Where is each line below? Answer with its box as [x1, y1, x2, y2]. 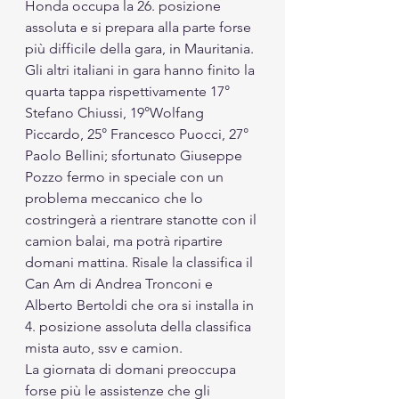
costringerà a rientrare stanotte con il [25, 211, 260, 229]
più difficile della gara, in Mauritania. [25, 40, 257, 58]
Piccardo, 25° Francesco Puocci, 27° [25, 126, 252, 143]
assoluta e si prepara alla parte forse [25, 19, 255, 37]
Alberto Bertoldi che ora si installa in [25, 297, 257, 314]
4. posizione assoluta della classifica [25, 318, 255, 336]
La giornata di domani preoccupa [25, 361, 240, 379]
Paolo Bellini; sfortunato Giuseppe [25, 147, 246, 165]
